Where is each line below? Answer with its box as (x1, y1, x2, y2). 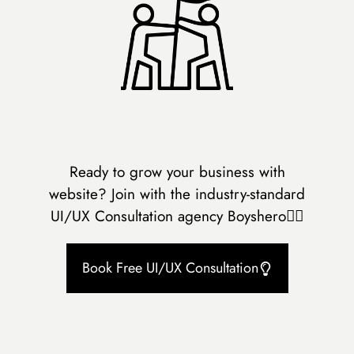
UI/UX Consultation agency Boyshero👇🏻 (51, 205, 303, 227)
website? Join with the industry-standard (49, 183, 305, 205)
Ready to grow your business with (69, 160, 285, 183)
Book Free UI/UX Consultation (81, 258, 258, 279)
